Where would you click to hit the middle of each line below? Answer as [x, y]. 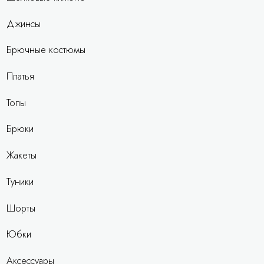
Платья [21, 76]
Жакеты [22, 155]
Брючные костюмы [46, 50]
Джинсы [24, 23]
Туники [20, 181]
